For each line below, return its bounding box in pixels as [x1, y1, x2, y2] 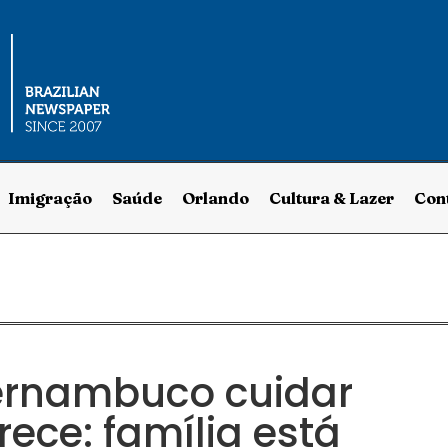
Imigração [7, 187, 92, 208]
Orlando [181, 187, 249, 208]
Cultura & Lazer [268, 187, 394, 208]
